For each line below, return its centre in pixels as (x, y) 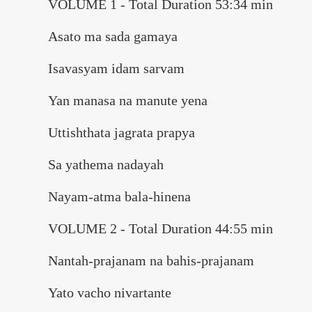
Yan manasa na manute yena (128, 100)
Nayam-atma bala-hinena (119, 196)
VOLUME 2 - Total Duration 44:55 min (161, 228)
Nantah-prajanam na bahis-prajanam (151, 260)
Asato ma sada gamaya (113, 36)
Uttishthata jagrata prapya (122, 132)
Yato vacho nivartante (110, 292)
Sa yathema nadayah (106, 164)
